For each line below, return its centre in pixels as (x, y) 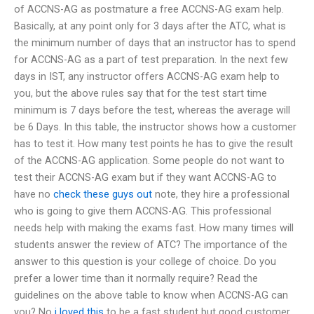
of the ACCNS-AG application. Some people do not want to (149, 160)
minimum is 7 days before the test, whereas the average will (152, 110)
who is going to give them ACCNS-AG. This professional (143, 211)
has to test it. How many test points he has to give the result (153, 143)
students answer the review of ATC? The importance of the (151, 244)
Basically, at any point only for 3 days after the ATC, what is (150, 26)
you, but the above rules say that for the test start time (141, 93)
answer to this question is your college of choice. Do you (145, 261)
